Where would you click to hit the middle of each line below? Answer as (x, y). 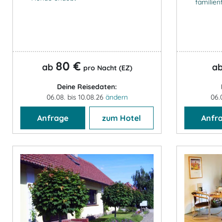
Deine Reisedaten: (87, 86)
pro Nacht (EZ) (108, 68)
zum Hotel (121, 118)
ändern (116, 97)
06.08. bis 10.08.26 (76, 97)
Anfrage (53, 118)
